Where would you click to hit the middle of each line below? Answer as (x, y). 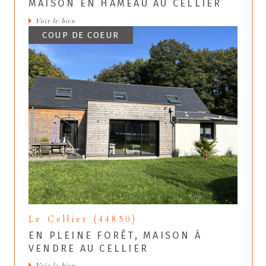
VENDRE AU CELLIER (89, 248)
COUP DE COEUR (81, 35)
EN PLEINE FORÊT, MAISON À (115, 235)
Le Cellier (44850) (83, 219)
